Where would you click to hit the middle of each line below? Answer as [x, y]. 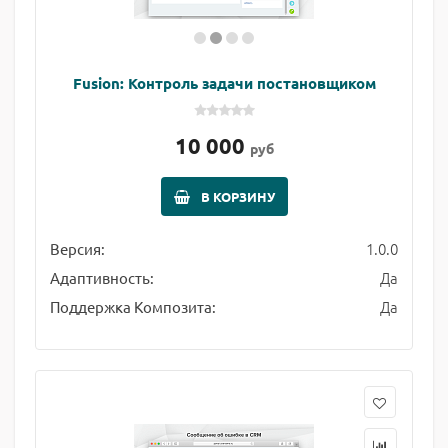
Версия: [77, 248]
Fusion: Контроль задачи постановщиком [224, 83]
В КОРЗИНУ [237, 196]
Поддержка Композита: [133, 306]
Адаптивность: [102, 277]
